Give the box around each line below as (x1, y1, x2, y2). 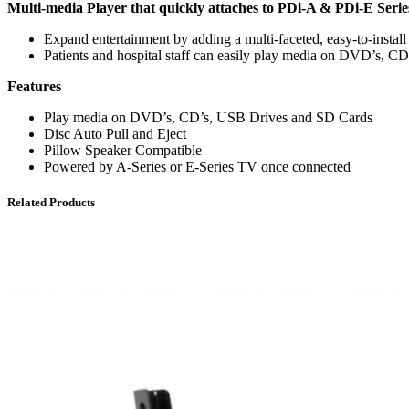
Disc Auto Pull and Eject (44, 125, 186, 142)
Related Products (7, 194, 95, 209)
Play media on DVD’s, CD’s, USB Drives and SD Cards (44, 109, 372, 125)
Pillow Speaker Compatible (44, 142, 202, 158)
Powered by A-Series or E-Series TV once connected (44, 158, 351, 174)
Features (7, 78, 61, 94)
